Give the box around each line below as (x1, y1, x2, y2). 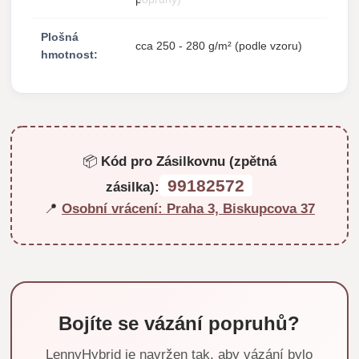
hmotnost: (41, 48, 99, 62)
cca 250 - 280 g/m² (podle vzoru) (135, 39, 303, 53)
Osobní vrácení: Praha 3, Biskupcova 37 (61, 201, 315, 217)
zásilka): (106, 179, 160, 196)
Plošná (41, 30, 79, 44)
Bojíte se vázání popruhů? (58, 313, 301, 335)
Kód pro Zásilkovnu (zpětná (100, 154, 276, 170)
